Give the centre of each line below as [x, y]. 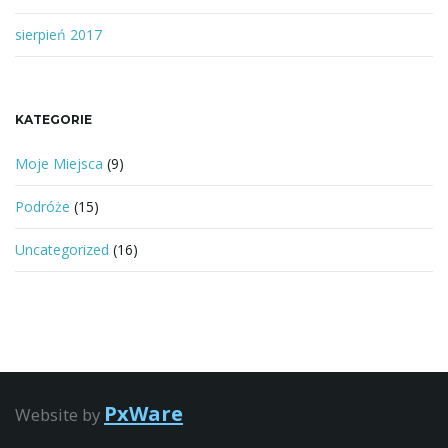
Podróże [42, 207]
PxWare [143, 413]
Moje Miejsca [59, 164]
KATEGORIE [53, 120]
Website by [59, 415]
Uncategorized [62, 250]
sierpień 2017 [58, 35]
